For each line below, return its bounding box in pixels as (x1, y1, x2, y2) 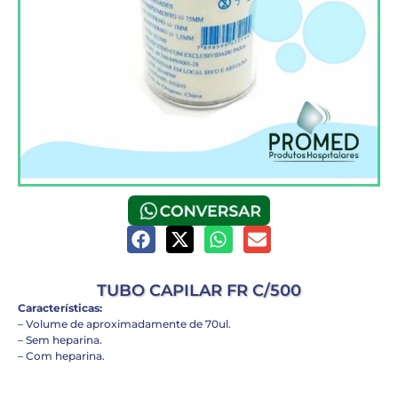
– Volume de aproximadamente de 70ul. (18, 316, 231, 330)
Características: (18, 300, 102, 314)
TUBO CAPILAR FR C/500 (97, 280, 301, 300)
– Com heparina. (18, 348, 105, 362)
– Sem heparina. (18, 332, 102, 346)
